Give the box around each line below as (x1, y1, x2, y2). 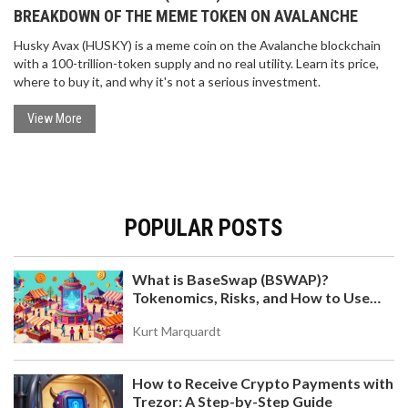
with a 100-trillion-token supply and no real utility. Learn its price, (14, 56, 379, 72)
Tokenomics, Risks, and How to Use (132, 289, 370, 307)
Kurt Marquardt (132, 323, 221, 340)
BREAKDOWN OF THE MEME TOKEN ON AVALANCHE (14, 6, 358, 26)
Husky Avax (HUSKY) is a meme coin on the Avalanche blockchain (14, 37, 381, 54)
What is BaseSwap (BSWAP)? (132, 270, 329, 289)
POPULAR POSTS (125, 215, 283, 242)
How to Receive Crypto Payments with (132, 374, 393, 393)
